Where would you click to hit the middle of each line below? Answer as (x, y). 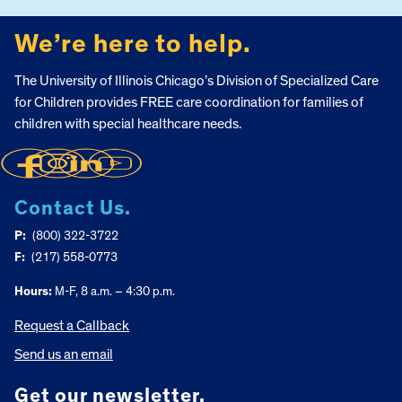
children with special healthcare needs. (128, 123)
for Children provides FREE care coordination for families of (189, 102)
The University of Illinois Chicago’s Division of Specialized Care (197, 80)
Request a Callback (72, 325)
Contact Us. (73, 209)
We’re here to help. (133, 44)
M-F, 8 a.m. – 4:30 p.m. (114, 291)
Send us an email (64, 354)
